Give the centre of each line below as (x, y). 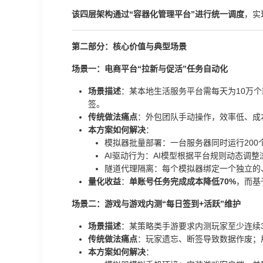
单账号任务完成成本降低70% (183, 181)
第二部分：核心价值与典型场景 (129, 46)
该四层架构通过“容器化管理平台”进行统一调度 (158, 14)
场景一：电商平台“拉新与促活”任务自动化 (150, 69)
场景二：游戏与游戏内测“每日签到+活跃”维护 (156, 204)
